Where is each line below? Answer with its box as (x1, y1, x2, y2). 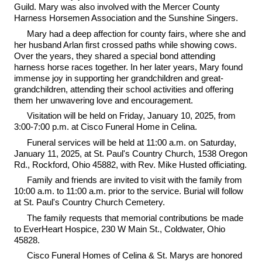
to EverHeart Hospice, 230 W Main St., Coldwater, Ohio (13, 223, 225, 234)
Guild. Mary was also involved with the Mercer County (13, 2, 220, 12)
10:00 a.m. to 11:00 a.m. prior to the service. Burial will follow (13, 186, 243, 196)
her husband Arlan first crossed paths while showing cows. (13, 39, 237, 50)
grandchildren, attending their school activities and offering (13, 84, 233, 94)
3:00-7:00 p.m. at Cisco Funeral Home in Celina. (13, 122, 197, 132)
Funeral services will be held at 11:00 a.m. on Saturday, (27, 137, 237, 147)
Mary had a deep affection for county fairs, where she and (27, 28, 246, 39)
